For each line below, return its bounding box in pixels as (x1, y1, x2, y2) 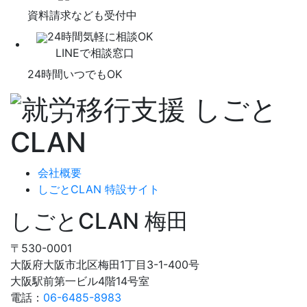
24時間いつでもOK (27, 67, 122, 82)
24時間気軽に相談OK (47, 29, 153, 44)
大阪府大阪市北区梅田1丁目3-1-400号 (10, 258, 199, 272)
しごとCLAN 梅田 (10, 208, 188, 235)
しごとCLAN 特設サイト (38, 182, 160, 197)
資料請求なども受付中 (27, 8, 137, 23)
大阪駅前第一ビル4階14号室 (10, 274, 149, 288)
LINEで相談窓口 (55, 46, 134, 60)
